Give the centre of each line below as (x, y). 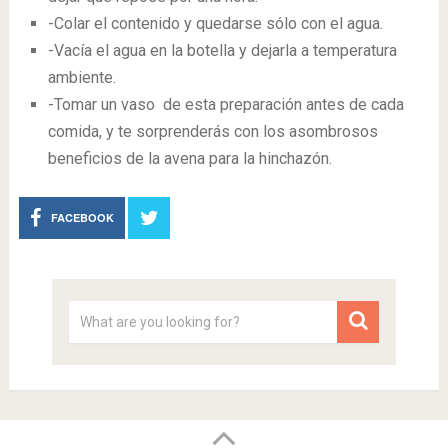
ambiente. (81, 77)
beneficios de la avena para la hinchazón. (189, 158)
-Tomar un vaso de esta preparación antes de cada (225, 104)
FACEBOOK (83, 217)
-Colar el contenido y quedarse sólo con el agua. (215, 23)
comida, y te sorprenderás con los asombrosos (212, 131)
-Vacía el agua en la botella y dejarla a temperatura (222, 50)
